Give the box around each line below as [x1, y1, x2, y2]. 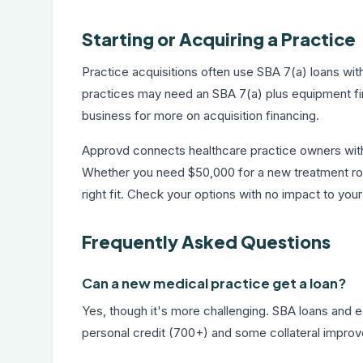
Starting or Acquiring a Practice [82, 28, 356, 50]
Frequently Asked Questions [82, 231, 331, 253]
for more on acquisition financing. [131, 108, 319, 123]
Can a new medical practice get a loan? [82, 275, 346, 292]
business [82, 108, 131, 123]
